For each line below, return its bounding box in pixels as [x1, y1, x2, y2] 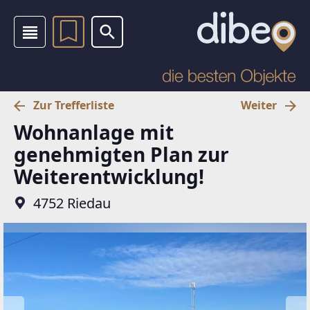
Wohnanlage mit [14, 118, 174, 145]
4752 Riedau [33, 193, 111, 212]
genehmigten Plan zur [14, 140, 229, 167]
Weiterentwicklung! [14, 163, 204, 190]
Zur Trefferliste [33, 98, 114, 113]
